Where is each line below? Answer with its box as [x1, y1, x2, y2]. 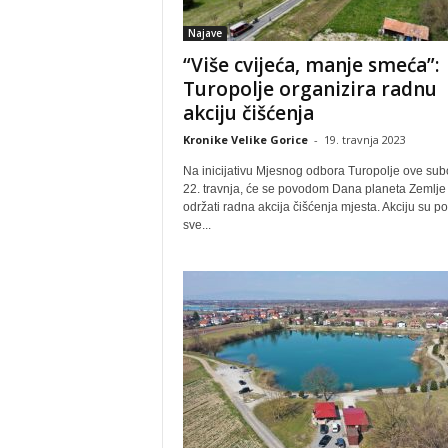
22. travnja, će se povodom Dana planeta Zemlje [182, 182, 446, 196]
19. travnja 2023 [323, 132, 406, 147]
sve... [182, 218, 211, 232]
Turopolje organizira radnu [182, 76, 437, 102]
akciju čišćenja [182, 100, 314, 126]
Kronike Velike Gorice [182, 132, 308, 147]
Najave [187, 26, 222, 40]
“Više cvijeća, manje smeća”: [182, 52, 439, 78]
